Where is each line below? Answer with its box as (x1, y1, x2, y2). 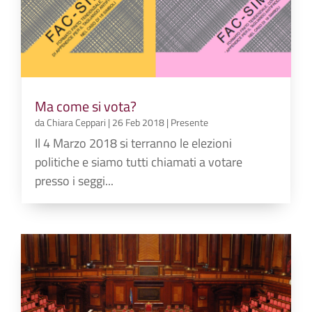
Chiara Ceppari (47, 115, 107, 130)
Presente (171, 115, 209, 130)
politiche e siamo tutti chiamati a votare (35, 153, 243, 172)
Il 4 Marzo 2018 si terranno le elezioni (35, 134, 233, 153)
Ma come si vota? (35, 95, 137, 118)
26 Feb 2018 (112, 115, 165, 130)
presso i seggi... (35, 171, 114, 191)
